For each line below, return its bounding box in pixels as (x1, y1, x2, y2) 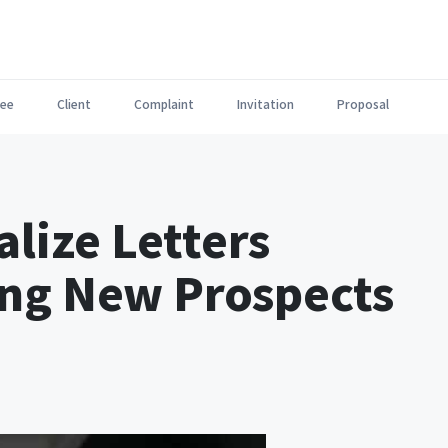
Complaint (134, 95, 194, 112)
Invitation (237, 95, 294, 112)
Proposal (337, 95, 389, 112)
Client (57, 95, 91, 112)
